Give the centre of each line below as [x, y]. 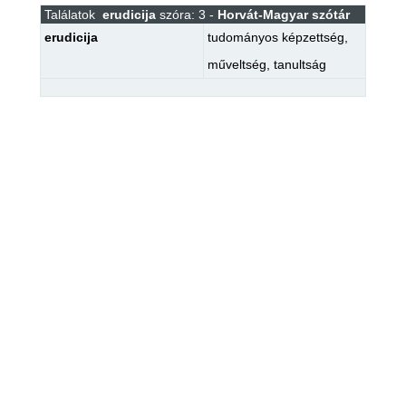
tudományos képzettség [275, 37]
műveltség [237, 64]
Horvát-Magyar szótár [283, 14]
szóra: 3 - [186, 14]
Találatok [69, 14]
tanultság [300, 64]
